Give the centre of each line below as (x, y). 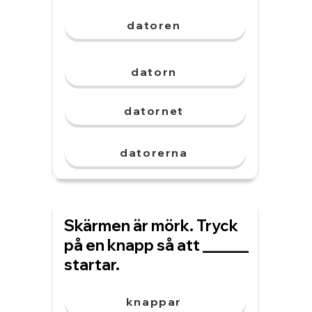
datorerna (154, 153)
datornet (154, 111)
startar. (92, 265)
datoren (154, 25)
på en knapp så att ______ (156, 245)
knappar (154, 302)
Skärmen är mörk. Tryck (151, 226)
